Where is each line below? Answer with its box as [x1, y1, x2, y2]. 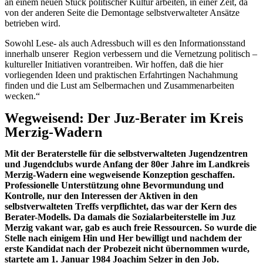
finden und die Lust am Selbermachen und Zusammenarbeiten [5, 80, 234, 90]
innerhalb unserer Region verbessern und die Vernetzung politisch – [5, 48, 257, 59]
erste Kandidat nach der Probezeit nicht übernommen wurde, [5, 243, 249, 254]
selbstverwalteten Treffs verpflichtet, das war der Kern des [5, 201, 237, 211]
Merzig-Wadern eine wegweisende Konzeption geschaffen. [5, 169, 235, 180]
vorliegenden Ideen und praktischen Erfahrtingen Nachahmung [5, 69, 238, 80]
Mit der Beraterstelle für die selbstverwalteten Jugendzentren [5, 148, 248, 159]
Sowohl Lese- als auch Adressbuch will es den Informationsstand [5, 38, 245, 48]
